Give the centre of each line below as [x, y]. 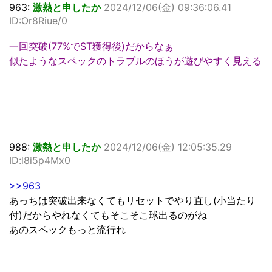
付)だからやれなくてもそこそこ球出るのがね [108, 215]
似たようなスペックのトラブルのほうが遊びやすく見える [135, 61]
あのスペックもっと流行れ [67, 230]
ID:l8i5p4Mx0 [40, 161]
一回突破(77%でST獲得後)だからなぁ [91, 46]
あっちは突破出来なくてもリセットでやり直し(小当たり [132, 201]
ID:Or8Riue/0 [38, 21]
